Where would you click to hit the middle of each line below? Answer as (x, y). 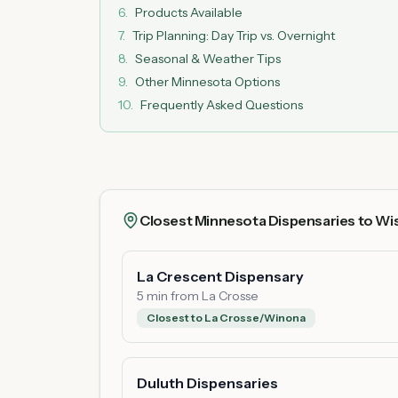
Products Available (189, 12)
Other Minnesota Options (207, 82)
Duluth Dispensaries (207, 383)
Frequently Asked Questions (222, 105)
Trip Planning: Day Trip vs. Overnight (234, 36)
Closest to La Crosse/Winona (226, 318)
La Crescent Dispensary (220, 276)
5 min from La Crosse (198, 296)
